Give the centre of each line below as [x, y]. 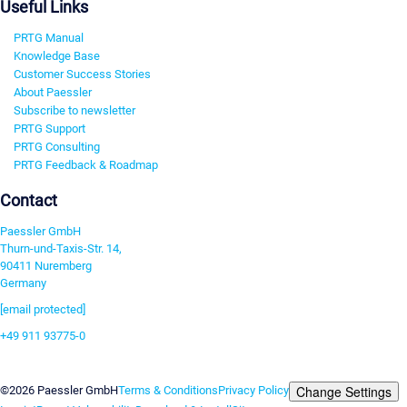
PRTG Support [50, 129]
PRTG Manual [49, 38]
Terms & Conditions [168, 391]
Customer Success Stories [82, 74]
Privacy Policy [253, 391]
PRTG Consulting [57, 147]
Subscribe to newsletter [74, 111]
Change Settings [344, 392]
